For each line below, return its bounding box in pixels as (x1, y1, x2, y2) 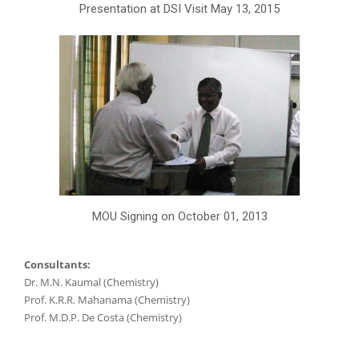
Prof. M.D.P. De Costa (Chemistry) (24, 309, 182, 325)
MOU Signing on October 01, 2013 (91, 209, 268, 224)
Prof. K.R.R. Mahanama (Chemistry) (24, 292, 190, 307)
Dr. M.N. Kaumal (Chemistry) (24, 274, 159, 289)
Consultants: (24, 256, 91, 272)
